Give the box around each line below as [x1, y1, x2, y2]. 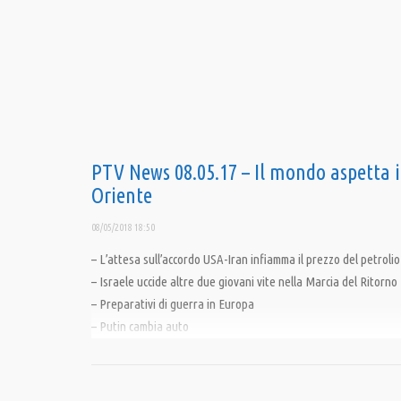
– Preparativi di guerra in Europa [91, 296, 254, 312]
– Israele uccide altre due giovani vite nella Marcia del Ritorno [91, 274, 397, 290]
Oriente [91, 183, 152, 209]
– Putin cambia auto [91, 319, 189, 335]
